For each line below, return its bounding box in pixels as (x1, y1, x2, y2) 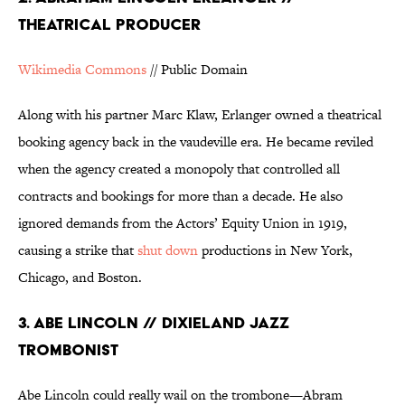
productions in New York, (198, 240, 353, 260)
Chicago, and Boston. (18, 268, 142, 287)
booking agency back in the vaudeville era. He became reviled (18, 132, 373, 152)
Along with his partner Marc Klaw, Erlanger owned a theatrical (18, 105, 381, 125)
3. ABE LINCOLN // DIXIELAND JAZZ (18, 313, 289, 333)
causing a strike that (18, 240, 137, 260)
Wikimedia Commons (18, 60, 146, 80)
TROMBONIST (18, 340, 123, 360)
